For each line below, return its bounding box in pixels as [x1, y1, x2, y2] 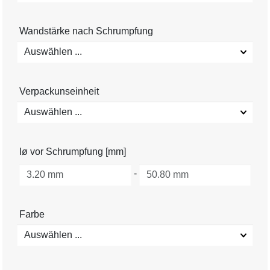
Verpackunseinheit [19, 86, 99, 96]
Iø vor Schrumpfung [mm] [19, 146, 126, 157]
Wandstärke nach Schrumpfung [19, 25, 153, 36]
